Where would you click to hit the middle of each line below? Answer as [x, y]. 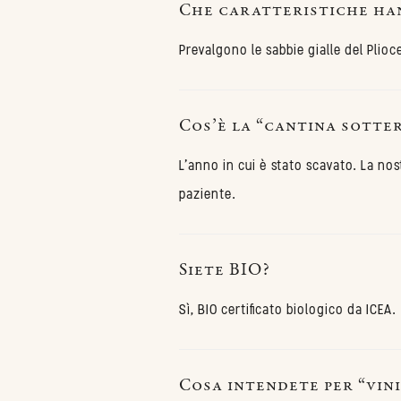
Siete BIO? [224, 271]
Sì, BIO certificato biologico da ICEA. [287, 309]
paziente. [207, 193]
